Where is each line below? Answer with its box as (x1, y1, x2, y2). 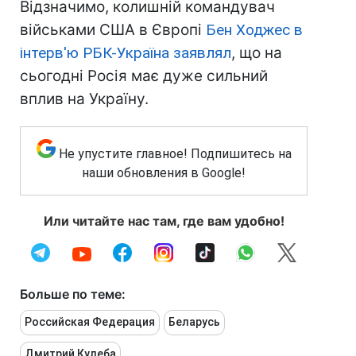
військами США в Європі (20, 21, 206, 40)
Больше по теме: (20, 286, 126, 303)
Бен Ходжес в (206, 21, 303, 40)
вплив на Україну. (20, 90, 149, 109)
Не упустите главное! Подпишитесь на (58, 146, 292, 162)
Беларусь (168, 315, 220, 329)
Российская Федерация (25, 315, 155, 329)
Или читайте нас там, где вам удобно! (43, 213, 284, 230)
